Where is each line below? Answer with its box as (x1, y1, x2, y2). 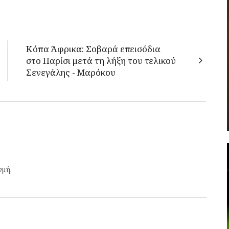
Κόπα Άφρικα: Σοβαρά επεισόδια (26, 43, 161, 55)
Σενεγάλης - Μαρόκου (26, 66, 116, 78)
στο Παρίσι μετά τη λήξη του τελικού (26, 55, 176, 66)
